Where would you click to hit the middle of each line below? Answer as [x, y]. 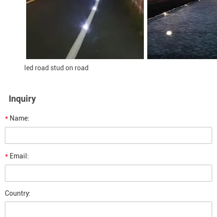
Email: [19, 156]
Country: [18, 194]
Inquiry [22, 99]
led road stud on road [56, 68]
